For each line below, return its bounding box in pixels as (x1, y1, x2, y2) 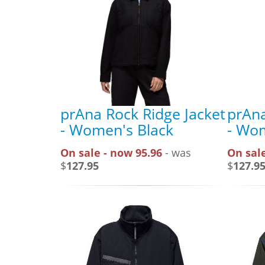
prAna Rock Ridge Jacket (60, 103, 225, 124)
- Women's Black (60, 119, 173, 140)
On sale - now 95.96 (60, 145, 162, 160)
